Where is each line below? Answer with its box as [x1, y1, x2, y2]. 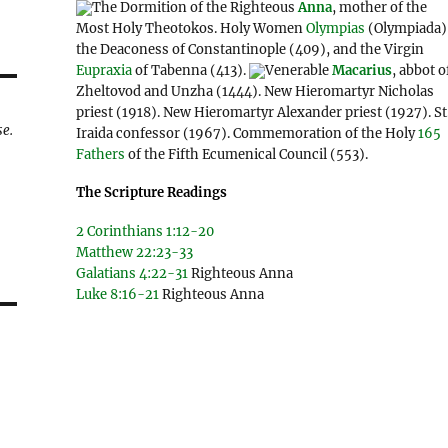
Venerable [265, 62, 333, 79]
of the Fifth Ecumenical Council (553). [125, 146, 369, 163]
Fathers [76, 146, 126, 163]
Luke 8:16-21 [76, 285, 160, 303]
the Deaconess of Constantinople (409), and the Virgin [76, 41, 425, 58]
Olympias [306, 20, 366, 37]
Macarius [332, 62, 393, 79]
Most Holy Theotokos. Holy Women [76, 20, 307, 37]
